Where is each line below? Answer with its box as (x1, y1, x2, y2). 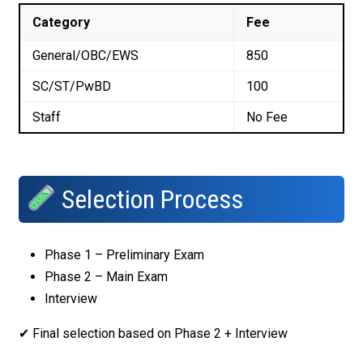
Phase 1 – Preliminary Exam (44, 247, 204, 263)
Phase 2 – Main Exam (44, 269, 168, 285)
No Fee (246, 109, 288, 126)
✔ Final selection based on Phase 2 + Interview (18, 326, 288, 342)
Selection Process (56, 183, 244, 215)
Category (32, 15, 90, 31)
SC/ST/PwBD (32, 79, 111, 95)
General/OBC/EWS (32, 48, 139, 64)
